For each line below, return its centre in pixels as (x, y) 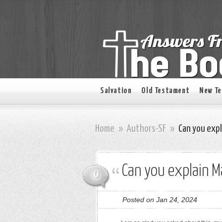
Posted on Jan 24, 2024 (160, 200)
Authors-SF (146, 129)
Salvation (116, 91)
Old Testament (166, 91)
